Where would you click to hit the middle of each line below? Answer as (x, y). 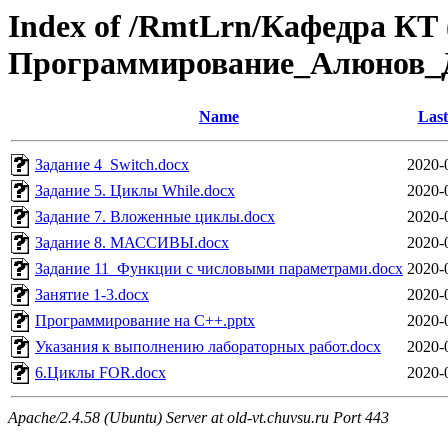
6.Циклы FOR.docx (100, 373)
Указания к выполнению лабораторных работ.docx (208, 347)
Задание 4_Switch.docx (112, 165)
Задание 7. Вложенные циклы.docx (155, 217)
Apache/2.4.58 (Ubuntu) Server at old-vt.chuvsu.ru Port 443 (198, 418)
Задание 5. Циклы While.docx (135, 191)
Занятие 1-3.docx (92, 295)
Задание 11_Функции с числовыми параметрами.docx (219, 269)
